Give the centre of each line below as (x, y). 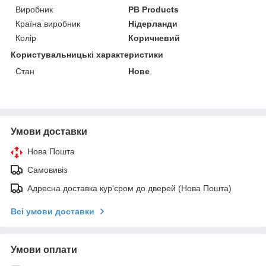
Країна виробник (48, 23)
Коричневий (154, 38)
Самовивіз (47, 170)
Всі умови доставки (53, 211)
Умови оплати (44, 249)
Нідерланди (153, 23)
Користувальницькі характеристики (87, 54)
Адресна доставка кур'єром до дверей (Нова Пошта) (129, 188)
